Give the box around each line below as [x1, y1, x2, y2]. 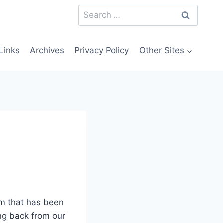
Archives [30, 45, 65, 56]
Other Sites [139, 45, 184, 56]
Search [78, 5, 106, 16]
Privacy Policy [74, 45, 129, 56]
